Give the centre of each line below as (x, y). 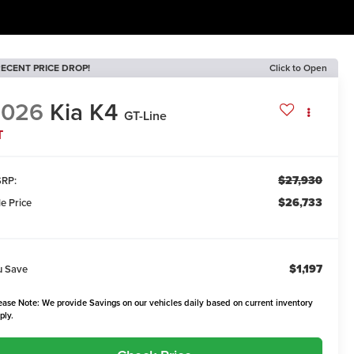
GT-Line (146, 116)
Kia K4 (84, 112)
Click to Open (298, 68)
